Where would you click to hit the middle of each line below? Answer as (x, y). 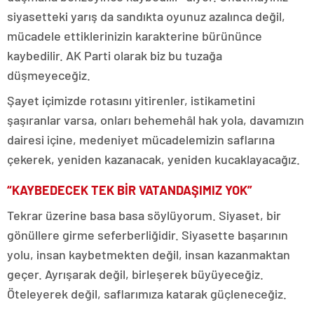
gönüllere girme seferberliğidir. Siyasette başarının (148, 234)
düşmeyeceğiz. (49, 75)
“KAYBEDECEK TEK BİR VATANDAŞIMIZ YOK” (130, 190)
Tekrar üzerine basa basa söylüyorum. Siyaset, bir (144, 215)
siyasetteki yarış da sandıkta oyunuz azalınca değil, (146, 16)
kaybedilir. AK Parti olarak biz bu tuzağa (115, 55)
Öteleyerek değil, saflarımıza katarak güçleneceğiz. (147, 293)
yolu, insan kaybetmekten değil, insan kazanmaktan (149, 254)
